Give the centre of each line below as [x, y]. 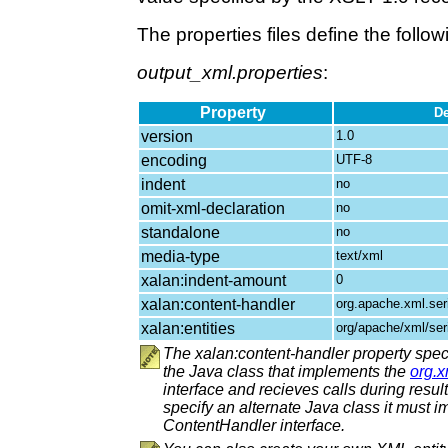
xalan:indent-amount [215, 280]
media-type [182, 256]
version [169, 136]
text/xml [361, 255]
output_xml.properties [230, 72]
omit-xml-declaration [215, 208]
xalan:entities [190, 328]
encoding [176, 160]
